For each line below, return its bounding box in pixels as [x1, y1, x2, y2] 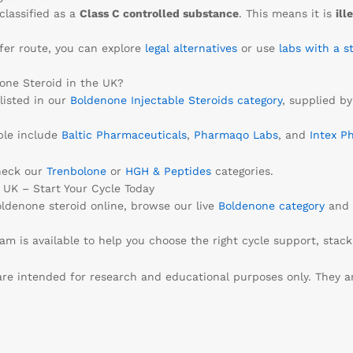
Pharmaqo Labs [193, 128, 278, 142]
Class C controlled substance [79, 7, 239, 20]
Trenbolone [46, 165, 106, 178]
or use [236, 42, 279, 55]
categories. [210, 165, 273, 178]
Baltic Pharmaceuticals [61, 128, 187, 142]
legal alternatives [144, 42, 237, 55]
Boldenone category [217, 199, 325, 213]
